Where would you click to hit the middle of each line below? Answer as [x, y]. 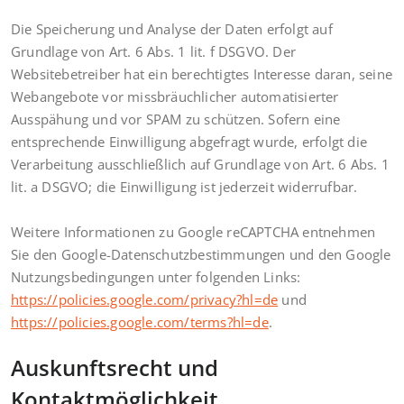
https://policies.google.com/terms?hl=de [140, 321]
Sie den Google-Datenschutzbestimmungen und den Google [201, 254]
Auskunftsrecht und [115, 367]
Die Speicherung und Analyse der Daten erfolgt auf [172, 28]
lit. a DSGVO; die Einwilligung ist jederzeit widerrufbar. [184, 186]
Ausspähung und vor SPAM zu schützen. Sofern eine [176, 119]
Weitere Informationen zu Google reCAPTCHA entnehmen [193, 231]
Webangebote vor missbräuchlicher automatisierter [175, 96]
